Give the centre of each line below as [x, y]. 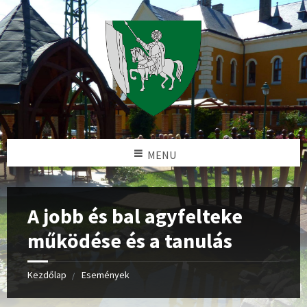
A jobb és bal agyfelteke [135, 216]
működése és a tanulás [130, 241]
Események [106, 275]
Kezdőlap [47, 275]
